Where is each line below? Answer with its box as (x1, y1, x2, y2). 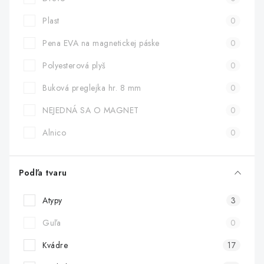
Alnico (42, 127, 66, 138)
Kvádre (42, 239, 68, 251)
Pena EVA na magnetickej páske (42, 37, 160, 49)
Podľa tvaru (19, 167, 67, 179)
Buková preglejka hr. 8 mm (42, 82, 141, 94)
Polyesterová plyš (42, 60, 106, 71)
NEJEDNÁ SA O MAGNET (42, 104, 139, 116)
